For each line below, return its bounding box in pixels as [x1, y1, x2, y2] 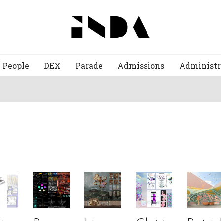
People [2, 60, 29, 71]
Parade [75, 60, 103, 71]
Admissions [117, 60, 164, 71]
